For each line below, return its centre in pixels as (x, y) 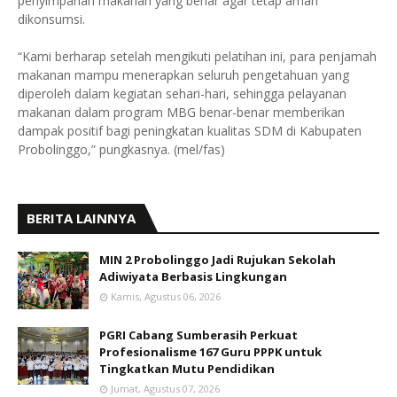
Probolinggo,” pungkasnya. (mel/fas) (121, 149)
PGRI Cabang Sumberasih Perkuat (198, 335)
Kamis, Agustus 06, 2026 (166, 296)
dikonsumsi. (51, 19)
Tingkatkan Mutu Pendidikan (187, 369)
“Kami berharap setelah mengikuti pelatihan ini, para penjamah (197, 56)
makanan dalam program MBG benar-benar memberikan (181, 112)
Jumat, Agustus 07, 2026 (165, 389)
